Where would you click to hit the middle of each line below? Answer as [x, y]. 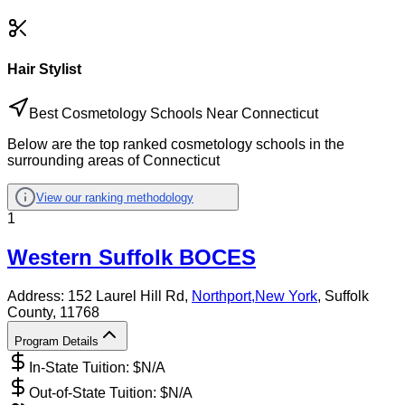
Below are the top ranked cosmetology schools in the [176, 145]
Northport [221, 296]
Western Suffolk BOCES [132, 257]
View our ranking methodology [115, 197]
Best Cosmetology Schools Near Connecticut [174, 114]
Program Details [57, 341]
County [30, 312]
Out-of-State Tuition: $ [99, 392]
